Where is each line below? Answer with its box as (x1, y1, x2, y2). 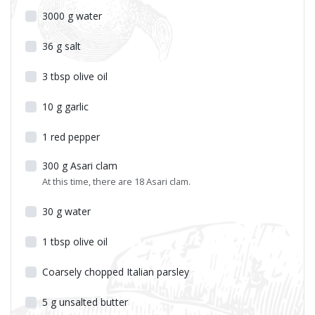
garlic (65, 99, 89, 113)
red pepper (51, 129, 100, 143)
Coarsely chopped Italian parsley (42, 264, 189, 278)
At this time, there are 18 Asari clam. (42, 174, 191, 188)
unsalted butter (59, 295, 128, 309)
